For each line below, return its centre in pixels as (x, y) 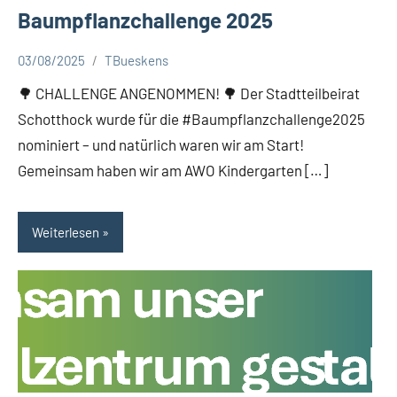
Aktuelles (52, 74)
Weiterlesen (66, 232)
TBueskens (136, 61)
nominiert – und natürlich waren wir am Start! (161, 145)
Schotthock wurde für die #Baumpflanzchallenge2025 (191, 119)
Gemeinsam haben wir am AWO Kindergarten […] (173, 171)
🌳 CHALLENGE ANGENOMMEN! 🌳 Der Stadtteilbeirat (189, 93)
